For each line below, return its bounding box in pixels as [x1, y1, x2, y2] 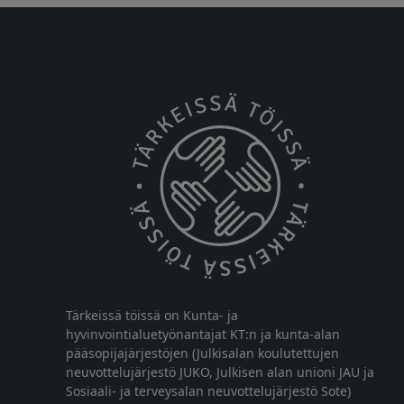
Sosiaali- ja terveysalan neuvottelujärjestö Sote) [65, 382, 351, 400]
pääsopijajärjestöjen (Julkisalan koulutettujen [65, 344, 339, 363]
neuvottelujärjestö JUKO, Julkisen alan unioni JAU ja [65, 363, 374, 381]
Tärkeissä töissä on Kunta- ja [65, 307, 238, 325]
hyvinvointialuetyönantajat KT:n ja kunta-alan [65, 326, 340, 344]
